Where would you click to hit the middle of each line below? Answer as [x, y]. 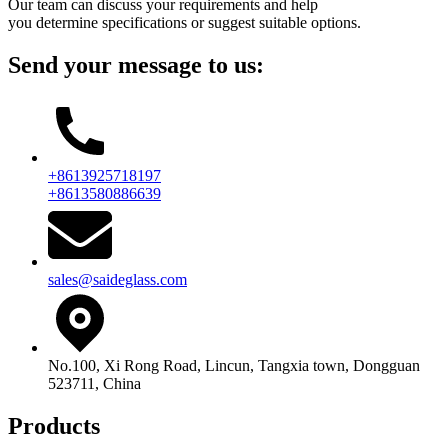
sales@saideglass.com [117, 279]
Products [54, 425]
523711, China [94, 383]
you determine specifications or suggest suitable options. [184, 22]
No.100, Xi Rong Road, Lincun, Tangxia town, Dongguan [234, 365]
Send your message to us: [136, 64]
